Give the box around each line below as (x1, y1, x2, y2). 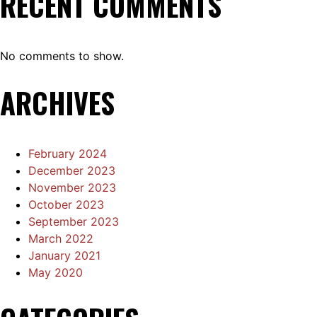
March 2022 (28, 231, 93, 246)
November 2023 (28, 180, 116, 195)
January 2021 (28, 248, 100, 263)
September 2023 (28, 214, 119, 229)
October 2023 (28, 197, 104, 212)
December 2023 (28, 163, 115, 178)
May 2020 (28, 265, 83, 280)
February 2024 (28, 146, 107, 161)
